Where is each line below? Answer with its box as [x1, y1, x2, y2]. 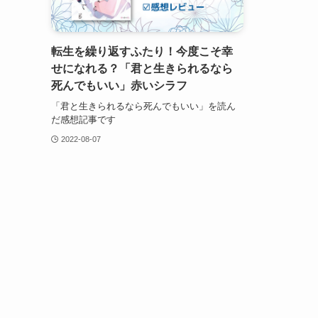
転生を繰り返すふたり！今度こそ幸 [51, 45, 233, 58]
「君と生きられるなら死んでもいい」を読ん [51, 100, 236, 111]
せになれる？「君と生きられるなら [51, 62, 233, 75]
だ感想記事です [51, 114, 116, 125]
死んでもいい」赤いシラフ [51, 79, 187, 92]
